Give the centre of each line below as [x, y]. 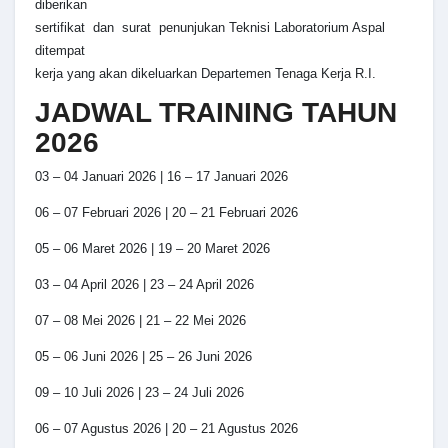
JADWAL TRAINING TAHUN [216, 113]
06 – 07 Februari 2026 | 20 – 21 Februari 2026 [166, 212]
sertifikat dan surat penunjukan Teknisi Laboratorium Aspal [210, 28]
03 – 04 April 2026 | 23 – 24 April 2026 [144, 284]
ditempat [60, 51]
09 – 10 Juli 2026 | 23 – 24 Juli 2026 [139, 392]
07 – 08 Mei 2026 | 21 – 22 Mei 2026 [140, 320]
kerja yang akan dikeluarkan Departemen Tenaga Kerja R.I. [205, 74]
